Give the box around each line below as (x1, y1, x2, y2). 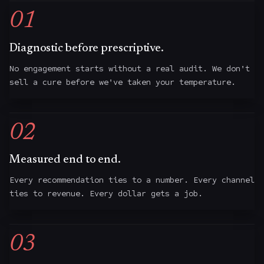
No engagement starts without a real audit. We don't (9, 63, 250, 74)
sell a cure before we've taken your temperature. (9, 77, 236, 87)
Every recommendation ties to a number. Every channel (9, 174, 255, 185)
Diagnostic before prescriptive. (9, 42, 164, 54)
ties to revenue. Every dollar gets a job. (9, 188, 203, 199)
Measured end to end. (9, 154, 121, 166)
